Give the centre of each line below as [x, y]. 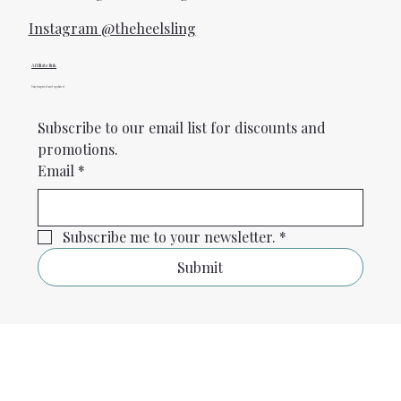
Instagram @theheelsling [112, 29]
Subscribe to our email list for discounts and [181, 127]
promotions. [77, 149]
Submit [200, 267]
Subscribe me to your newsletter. [169, 236]
